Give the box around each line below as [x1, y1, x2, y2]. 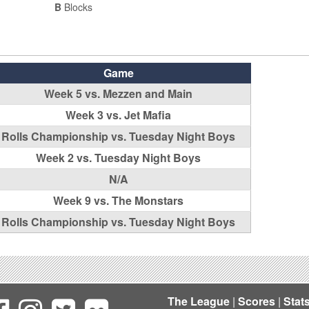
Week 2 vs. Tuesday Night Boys [36, 150, 201, 166]
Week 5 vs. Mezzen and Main [44, 86, 193, 101]
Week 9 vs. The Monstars [53, 192, 184, 208]
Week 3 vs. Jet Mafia [66, 107, 172, 123]
